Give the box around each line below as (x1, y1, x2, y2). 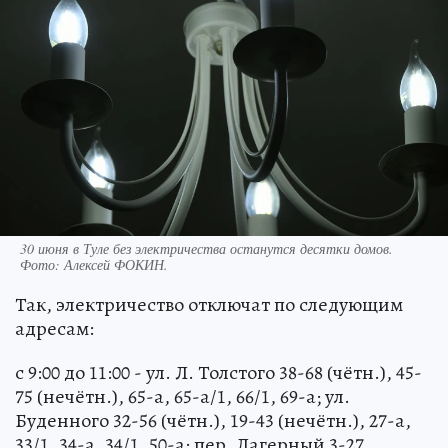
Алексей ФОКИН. (64, 255, 168, 275)
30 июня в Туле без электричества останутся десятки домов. (20, 239, 393, 259)
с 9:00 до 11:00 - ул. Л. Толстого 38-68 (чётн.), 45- (15, 359, 422, 387)
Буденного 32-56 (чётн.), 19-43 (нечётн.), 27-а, (15, 407, 411, 435)
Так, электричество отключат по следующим (15, 291, 403, 319)
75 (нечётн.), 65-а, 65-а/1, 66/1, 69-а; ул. (15, 383, 350, 411)
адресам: (15, 315, 94, 343)
